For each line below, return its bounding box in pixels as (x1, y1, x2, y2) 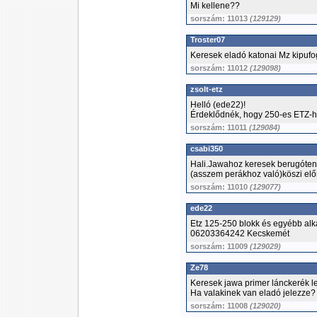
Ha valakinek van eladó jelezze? (190, 288, 316, 298)
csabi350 (190, 144, 223, 153)
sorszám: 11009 (190, 242, 250, 250)
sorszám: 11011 (190, 123, 249, 132)
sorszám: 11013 (190, 14, 250, 23)
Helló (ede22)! (190, 100, 246, 110)
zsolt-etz (190, 85, 223, 93)
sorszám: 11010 (190, 183, 250, 191)
